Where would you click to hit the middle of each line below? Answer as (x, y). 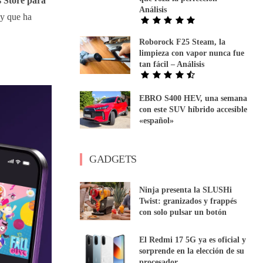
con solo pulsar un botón (183, 213)
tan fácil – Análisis (172, 64)
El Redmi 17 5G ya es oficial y (193, 240)
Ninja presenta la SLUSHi (186, 190)
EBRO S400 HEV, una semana (193, 99)
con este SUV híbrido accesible (193, 110)
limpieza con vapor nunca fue (192, 53)
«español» (157, 121)
